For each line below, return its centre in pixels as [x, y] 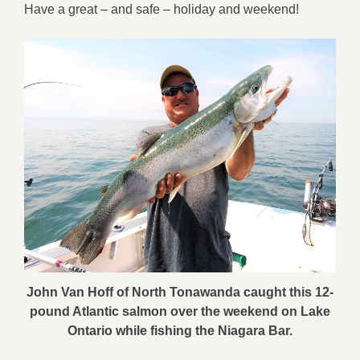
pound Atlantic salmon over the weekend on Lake [180, 312]
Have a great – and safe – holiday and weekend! [162, 10]
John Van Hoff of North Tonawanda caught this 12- [180, 292]
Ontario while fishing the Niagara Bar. [180, 331]
